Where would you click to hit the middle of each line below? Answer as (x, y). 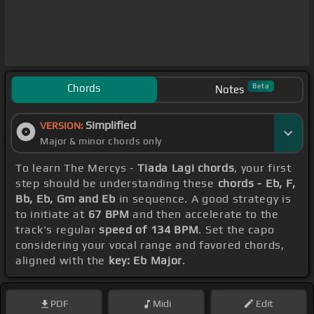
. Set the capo (237, 230)
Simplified (111, 125)
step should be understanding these (117, 184)
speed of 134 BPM (149, 230)
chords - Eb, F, (257, 184)
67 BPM (109, 214)
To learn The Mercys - (77, 168)
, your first (263, 168)
